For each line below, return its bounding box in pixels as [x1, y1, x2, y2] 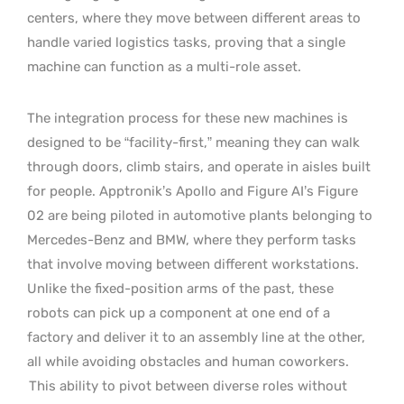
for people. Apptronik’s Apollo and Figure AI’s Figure [27, 182, 358, 199]
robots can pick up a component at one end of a [27, 304, 330, 321]
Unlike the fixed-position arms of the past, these [27, 280, 334, 297]
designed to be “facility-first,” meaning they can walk [27, 133, 360, 151]
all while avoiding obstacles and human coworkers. [27, 353, 349, 370]
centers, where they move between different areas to [27, 9, 361, 26]
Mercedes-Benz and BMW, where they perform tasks [27, 231, 356, 248]
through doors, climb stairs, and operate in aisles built [27, 158, 371, 175]
